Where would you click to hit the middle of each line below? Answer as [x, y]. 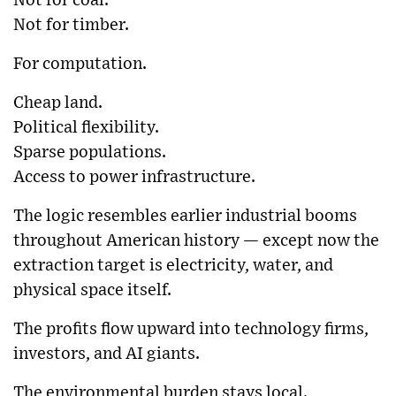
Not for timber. [71, 25]
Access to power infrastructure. [134, 177]
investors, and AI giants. [107, 354]
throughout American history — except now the [196, 240]
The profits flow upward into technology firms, [191, 329]
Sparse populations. [90, 152]
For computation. [80, 64]
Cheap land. [58, 103]
